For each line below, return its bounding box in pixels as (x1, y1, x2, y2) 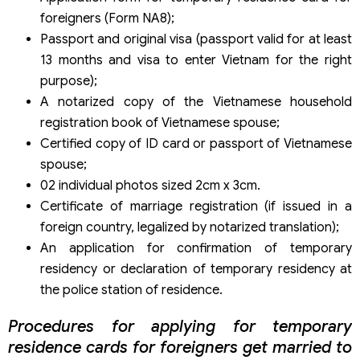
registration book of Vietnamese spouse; (40, 114, 280, 131)
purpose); (40, 72, 97, 89)
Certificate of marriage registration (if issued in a (40, 198, 352, 215)
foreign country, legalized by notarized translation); (40, 219, 339, 235)
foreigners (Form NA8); (40, 10, 174, 27)
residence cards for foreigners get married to (8, 337, 352, 358)
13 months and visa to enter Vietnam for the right (40, 51, 352, 68)
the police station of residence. (40, 281, 223, 298)
